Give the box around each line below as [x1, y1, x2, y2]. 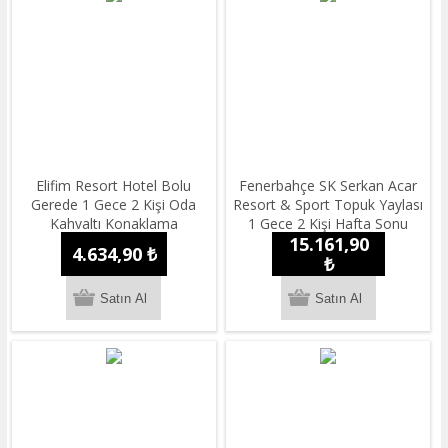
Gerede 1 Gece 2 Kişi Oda [31, 195, 197, 215]
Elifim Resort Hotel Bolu [36, 176, 192, 196]
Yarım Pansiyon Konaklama [239, 233, 417, 253]
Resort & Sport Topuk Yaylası [233, 195, 424, 215]
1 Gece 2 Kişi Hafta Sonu [248, 214, 409, 234]
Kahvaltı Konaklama [49, 214, 178, 234]
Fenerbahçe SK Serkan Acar [239, 176, 418, 196]
